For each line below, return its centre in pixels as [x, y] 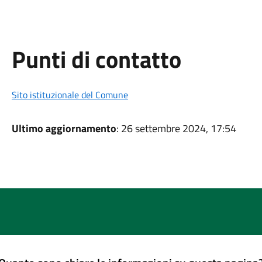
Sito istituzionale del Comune [70, 95]
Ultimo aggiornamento [64, 128]
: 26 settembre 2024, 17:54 [176, 128]
